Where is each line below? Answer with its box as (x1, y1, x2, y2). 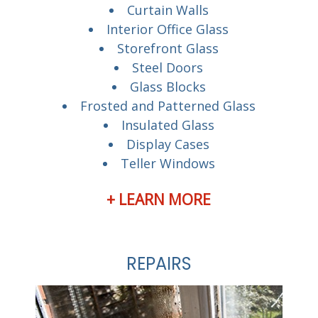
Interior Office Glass (106, 20, 229, 38)
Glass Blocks (129, 77, 206, 95)
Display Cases (126, 135, 209, 153)
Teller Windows (120, 154, 215, 172)
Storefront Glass (116, 39, 219, 57)
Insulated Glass (121, 116, 214, 133)
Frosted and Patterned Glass (79, 97, 256, 114)
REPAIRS (126, 251, 192, 275)
